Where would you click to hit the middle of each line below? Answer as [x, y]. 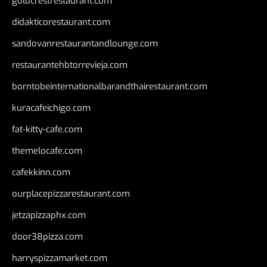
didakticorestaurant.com [61, 22]
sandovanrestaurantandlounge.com [85, 43]
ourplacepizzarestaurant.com [71, 193]
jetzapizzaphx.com [49, 215]
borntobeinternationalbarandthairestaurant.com [110, 86]
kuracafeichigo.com [51, 108]
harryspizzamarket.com [60, 258]
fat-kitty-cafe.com [47, 129]
